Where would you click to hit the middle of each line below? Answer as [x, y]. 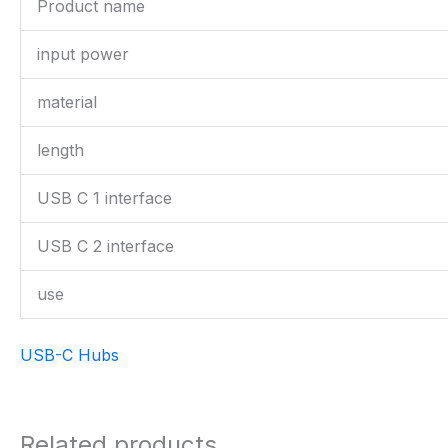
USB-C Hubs [69, 355]
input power [83, 54]
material [67, 102]
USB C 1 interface [104, 198]
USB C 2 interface [105, 246]
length [60, 150]
